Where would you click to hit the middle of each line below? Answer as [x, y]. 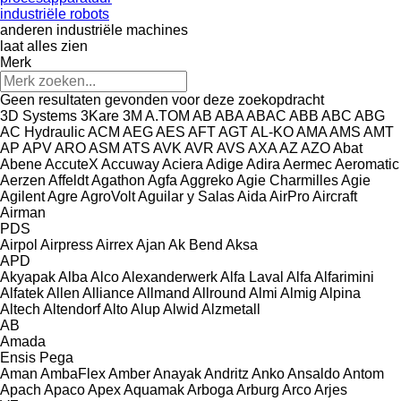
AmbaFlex [73, 373]
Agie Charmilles [287, 180]
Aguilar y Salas [186, 196]
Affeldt [68, 180]
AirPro [290, 196]
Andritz [226, 373]
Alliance [108, 293]
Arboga [210, 389]
